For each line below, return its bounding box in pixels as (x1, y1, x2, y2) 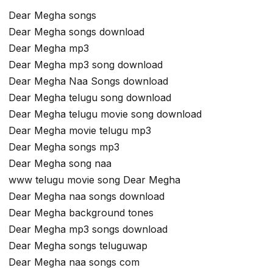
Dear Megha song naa (9, 157, 112, 170)
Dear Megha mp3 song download (9, 58, 163, 71)
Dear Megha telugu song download (9, 91, 171, 104)
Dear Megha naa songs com (9, 256, 140, 269)
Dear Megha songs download (9, 26, 144, 38)
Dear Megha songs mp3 (9, 141, 119, 154)
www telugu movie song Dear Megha (9, 174, 180, 186)
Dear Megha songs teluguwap (9, 239, 147, 252)
